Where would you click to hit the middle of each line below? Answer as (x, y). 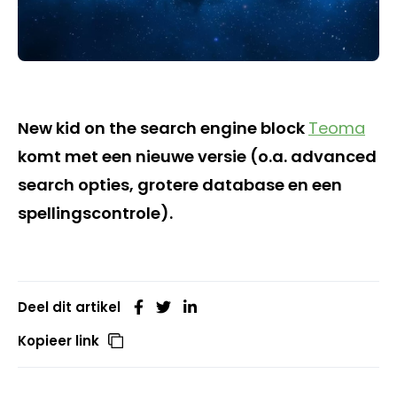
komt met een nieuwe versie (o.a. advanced (197, 156)
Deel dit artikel (69, 307)
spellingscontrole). (95, 213)
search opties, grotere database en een (180, 184)
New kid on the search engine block (163, 128)
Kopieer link (58, 340)
